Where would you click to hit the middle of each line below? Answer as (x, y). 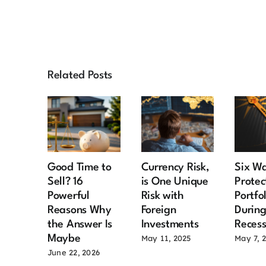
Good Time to (80, 167)
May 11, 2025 (166, 238)
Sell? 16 (65, 181)
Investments (170, 224)
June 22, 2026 (74, 253)
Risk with (162, 196)
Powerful (69, 196)
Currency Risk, (175, 167)
